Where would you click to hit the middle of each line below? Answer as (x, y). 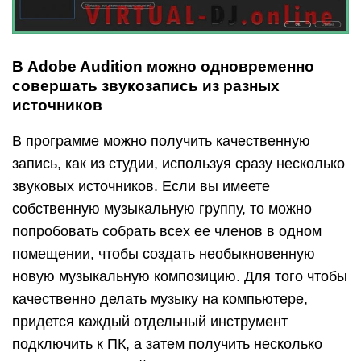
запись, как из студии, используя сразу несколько (178, 163)
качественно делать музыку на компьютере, (160, 299)
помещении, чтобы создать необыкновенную (164, 253)
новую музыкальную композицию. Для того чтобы (180, 276)
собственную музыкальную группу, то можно (162, 208)
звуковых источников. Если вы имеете (141, 186)
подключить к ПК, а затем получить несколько (167, 344)
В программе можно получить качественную (161, 141)
